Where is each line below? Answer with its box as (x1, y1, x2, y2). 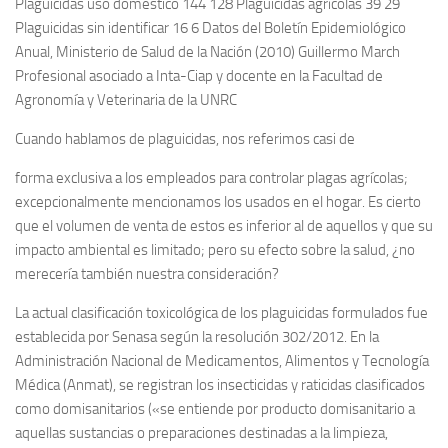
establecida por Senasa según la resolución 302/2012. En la (15, 328, 379, 346)
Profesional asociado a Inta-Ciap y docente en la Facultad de (15, 67, 383, 85)
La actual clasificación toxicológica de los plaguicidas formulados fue (15, 304, 428, 322)
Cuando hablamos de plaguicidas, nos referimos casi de (15, 130, 355, 148)
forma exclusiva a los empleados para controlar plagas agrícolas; (15, 169, 408, 187)
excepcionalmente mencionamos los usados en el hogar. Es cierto (15, 193, 421, 211)
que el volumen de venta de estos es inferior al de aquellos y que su (15, 217, 433, 235)
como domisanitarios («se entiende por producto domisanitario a (15, 400, 415, 418)
